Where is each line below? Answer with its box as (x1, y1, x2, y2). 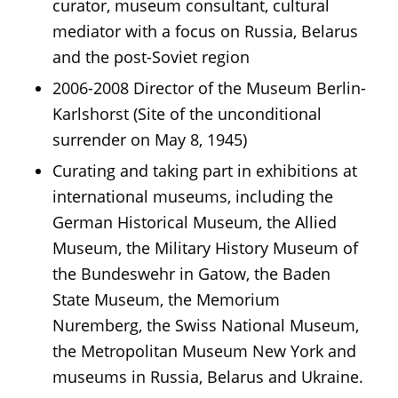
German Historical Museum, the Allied (52, 211, 337, 234)
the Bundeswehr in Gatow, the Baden (52, 263, 330, 285)
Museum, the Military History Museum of (52, 237, 358, 259)
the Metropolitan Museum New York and (52, 340, 356, 362)
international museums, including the (52, 186, 333, 208)
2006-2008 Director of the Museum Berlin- (52, 77, 366, 99)
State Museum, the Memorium (52, 289, 280, 311)
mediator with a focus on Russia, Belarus (52, 20, 358, 43)
